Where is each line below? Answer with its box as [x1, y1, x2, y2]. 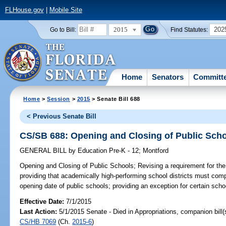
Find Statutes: [171, 26, 208, 33]
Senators [152, 72, 184, 81]
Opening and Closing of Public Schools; [20, 162, 136, 170]
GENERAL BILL [20, 147, 69, 155]
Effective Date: [20, 197, 67, 205]
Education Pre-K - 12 [76, 147, 139, 155]
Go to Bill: [49, 26, 76, 33]
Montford [143, 147, 169, 155]
